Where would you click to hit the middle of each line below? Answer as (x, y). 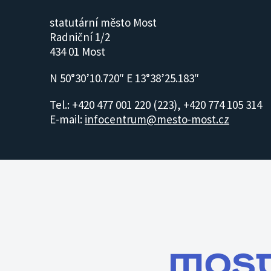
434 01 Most (77, 51)
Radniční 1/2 (80, 37)
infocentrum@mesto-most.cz (157, 119)
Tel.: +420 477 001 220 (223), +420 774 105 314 (156, 104)
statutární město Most (103, 22)
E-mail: (67, 119)
